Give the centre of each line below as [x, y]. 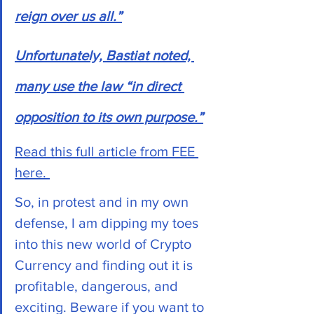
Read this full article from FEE [107, 151]
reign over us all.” [68, 16]
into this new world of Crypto [105, 244]
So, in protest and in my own [103, 202]
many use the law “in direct [100, 86]
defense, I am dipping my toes [108, 223]
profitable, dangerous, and [98, 286]
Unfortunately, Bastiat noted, [104, 55]
